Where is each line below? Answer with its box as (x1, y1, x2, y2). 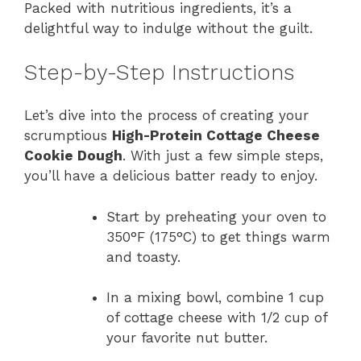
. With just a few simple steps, (122, 147, 323, 164)
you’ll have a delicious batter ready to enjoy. (24, 168, 317, 185)
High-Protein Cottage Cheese (112, 127, 320, 144)
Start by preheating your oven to (106, 208, 326, 225)
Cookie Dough (24, 147, 122, 164)
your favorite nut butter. (106, 330, 268, 346)
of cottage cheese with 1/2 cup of (106, 309, 327, 326)
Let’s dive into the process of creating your (24, 107, 309, 124)
